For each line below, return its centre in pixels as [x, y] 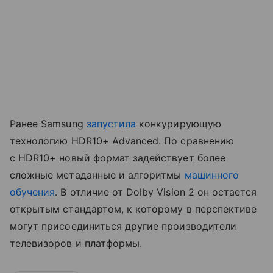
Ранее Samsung [48, 124]
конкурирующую [179, 124]
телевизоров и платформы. [76, 243]
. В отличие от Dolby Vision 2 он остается [156, 192]
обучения [33, 192]
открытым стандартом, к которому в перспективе [133, 209]
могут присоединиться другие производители [123, 226]
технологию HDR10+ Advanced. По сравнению [122, 141]
